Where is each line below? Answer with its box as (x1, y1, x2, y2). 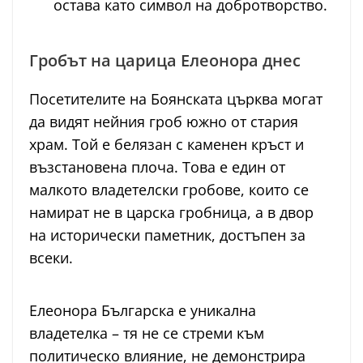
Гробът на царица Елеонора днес (29, 49, 301, 72)
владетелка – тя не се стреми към (29, 323, 264, 344)
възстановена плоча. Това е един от (29, 157, 285, 177)
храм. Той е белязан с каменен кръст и (29, 135, 304, 155)
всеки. (29, 248, 73, 268)
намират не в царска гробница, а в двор (29, 203, 314, 223)
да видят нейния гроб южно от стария (29, 112, 298, 132)
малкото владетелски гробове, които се (29, 180, 309, 200)
